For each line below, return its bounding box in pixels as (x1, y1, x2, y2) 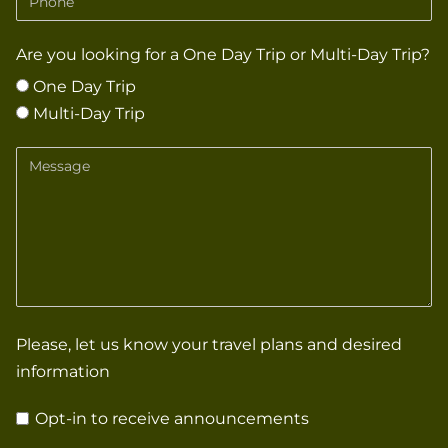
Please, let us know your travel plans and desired (16, 334, 402, 354)
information (16, 361, 110, 381)
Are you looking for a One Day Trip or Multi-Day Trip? (16, 44, 430, 64)
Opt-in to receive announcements (31, 408, 309, 428)
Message (15, 149, 86, 169)
